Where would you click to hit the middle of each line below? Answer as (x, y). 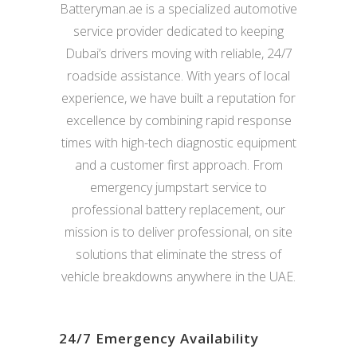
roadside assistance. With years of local (178, 76)
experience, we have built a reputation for (178, 98)
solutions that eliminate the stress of (178, 255)
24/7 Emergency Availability (159, 339)
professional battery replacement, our (178, 210)
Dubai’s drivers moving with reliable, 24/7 (178, 54)
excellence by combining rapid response (178, 121)
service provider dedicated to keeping (178, 31)
